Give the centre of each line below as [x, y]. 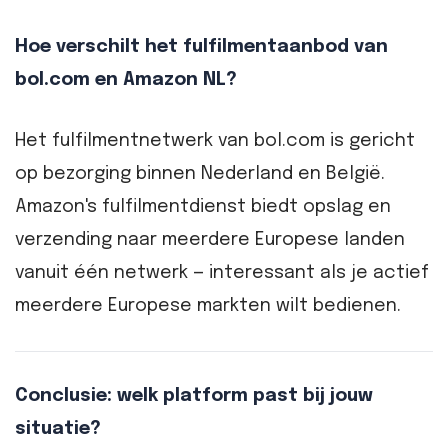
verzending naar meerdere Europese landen [210, 239]
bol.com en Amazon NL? [126, 79]
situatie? [58, 429]
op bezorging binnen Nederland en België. [200, 173]
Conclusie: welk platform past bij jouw [194, 396]
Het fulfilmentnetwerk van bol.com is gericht [215, 140]
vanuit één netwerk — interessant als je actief [222, 272]
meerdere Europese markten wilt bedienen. [208, 305]
